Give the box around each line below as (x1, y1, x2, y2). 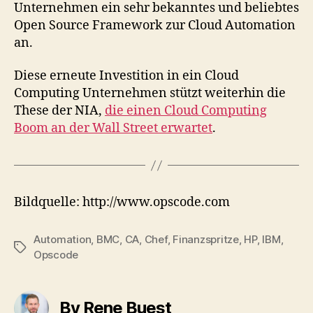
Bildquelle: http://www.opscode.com (14, 194, 230, 210)
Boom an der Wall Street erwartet (14, 120, 212, 136)
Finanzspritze (173, 233, 239, 246)
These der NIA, (14, 103, 105, 119)
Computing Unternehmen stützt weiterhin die (14, 85, 286, 101)
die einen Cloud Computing (105, 103, 267, 119)
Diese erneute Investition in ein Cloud (14, 68, 239, 84)
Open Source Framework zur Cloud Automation (14, 17, 296, 34)
